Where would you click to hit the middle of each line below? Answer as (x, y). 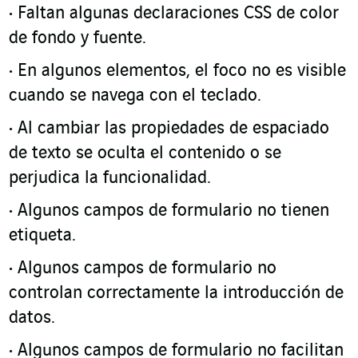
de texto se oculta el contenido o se (145, 153)
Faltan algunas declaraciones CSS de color (178, 14)
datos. (32, 318)
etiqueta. (42, 236)
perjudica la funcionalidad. (110, 178)
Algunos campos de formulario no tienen (173, 211)
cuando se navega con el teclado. (135, 96)
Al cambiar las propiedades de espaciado (173, 129)
